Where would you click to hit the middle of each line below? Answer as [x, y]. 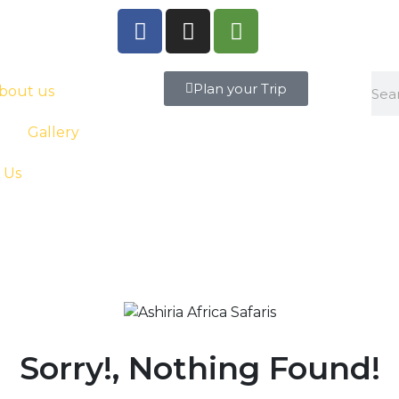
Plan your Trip [240, 89]
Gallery [53, 132]
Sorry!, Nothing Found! [199, 368]
